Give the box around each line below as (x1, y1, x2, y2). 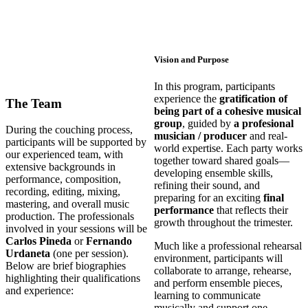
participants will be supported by (5, 136, 146, 148)
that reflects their (214, 204, 288, 217)
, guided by (182, 118, 234, 130)
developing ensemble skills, (154, 167, 273, 179)
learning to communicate (154, 289, 261, 302)
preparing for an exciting (154, 192, 263, 204)
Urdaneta (5, 247, 50, 260)
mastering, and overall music (5, 198, 129, 210)
